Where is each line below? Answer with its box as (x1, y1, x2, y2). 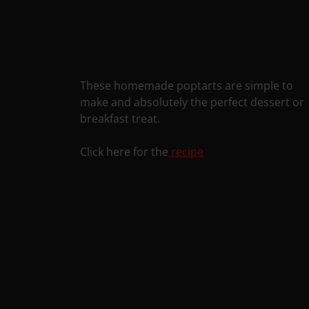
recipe (168, 144, 204, 160)
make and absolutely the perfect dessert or (80, 94, 305, 110)
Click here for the (80, 144, 169, 160)
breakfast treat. (80, 111, 161, 127)
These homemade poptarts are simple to (80, 78, 294, 94)
